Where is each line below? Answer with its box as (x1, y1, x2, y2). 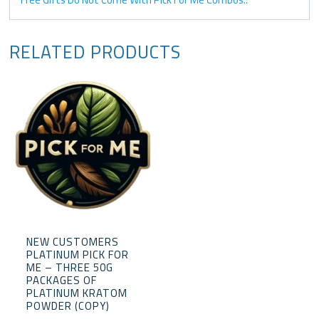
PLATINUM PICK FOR (26, 244, 129, 265)
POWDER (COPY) (26, 295, 110, 316)
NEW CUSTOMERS (26, 231, 119, 252)
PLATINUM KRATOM (26, 282, 127, 303)
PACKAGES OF (26, 269, 97, 291)
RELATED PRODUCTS (9, 34, 182, 68)
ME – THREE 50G (26, 256, 113, 278)
